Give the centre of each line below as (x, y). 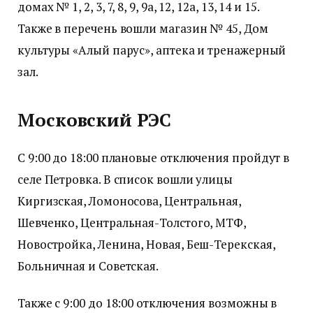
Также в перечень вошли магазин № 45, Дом (143, 29)
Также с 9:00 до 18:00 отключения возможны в (147, 303)
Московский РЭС (94, 119)
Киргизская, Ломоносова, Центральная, (129, 201)
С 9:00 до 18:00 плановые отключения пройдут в (154, 157)
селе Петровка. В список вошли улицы (125, 179)
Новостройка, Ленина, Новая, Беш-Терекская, (146, 244)
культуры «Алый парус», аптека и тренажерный (152, 50)
